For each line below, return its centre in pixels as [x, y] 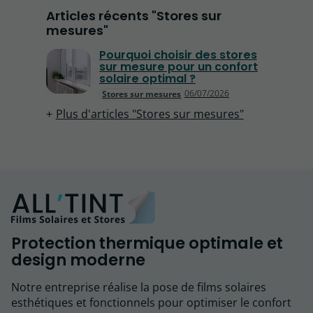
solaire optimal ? [147, 78]
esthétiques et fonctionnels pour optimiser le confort [151, 303]
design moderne [78, 260]
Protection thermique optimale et [147, 243]
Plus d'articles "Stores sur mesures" [150, 114]
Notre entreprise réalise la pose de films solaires [139, 287]
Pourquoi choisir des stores [178, 54]
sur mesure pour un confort [178, 66]
